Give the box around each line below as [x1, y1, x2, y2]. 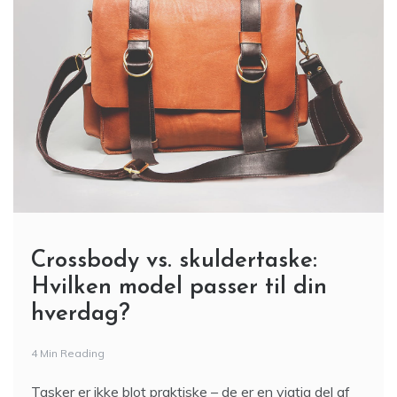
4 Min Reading [31, 346, 105, 361]
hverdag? [31, 302, 130, 327]
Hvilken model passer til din [31, 276, 327, 300]
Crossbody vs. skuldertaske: [31, 249, 317, 274]
